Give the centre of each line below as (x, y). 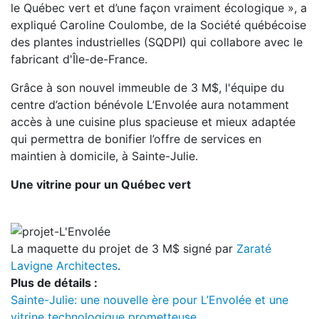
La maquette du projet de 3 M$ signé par (124, 248)
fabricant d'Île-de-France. (79, 59)
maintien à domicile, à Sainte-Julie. (104, 156)
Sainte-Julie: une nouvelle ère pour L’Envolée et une (150, 299)
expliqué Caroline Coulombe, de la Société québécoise (158, 25)
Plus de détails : (54, 282)
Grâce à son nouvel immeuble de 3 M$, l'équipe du (147, 88)
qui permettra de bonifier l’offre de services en (136, 139)
